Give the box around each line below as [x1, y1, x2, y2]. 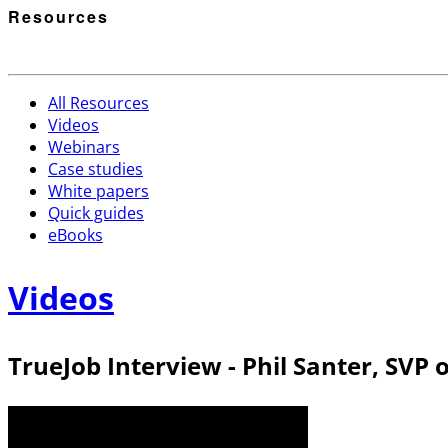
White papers [48, 180, 149, 203]
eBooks [48, 224, 103, 247]
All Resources [48, 92, 149, 115]
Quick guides [48, 202, 144, 225]
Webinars [48, 136, 120, 159]
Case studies [48, 158, 143, 181]
